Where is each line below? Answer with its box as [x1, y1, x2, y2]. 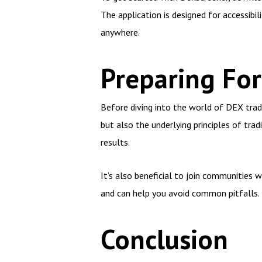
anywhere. [101, 26, 140, 38]
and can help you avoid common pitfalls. [101, 187, 260, 199]
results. [101, 136, 130, 148]
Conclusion [101, 222, 228, 257]
